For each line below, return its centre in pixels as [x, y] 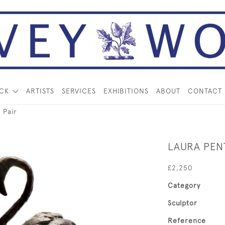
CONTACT [205, 91]
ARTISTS [40, 91]
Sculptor [183, 203]
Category [184, 185]
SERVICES [79, 91]
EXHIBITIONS [126, 91]
